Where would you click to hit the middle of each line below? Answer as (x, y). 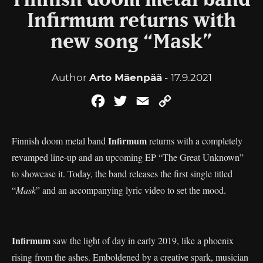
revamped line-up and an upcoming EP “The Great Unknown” (128, 157)
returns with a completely (195, 141)
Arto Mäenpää (125, 77)
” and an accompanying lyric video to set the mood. (131, 190)
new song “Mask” (131, 42)
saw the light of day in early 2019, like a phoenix (142, 240)
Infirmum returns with (131, 21)
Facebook (130, 101)
